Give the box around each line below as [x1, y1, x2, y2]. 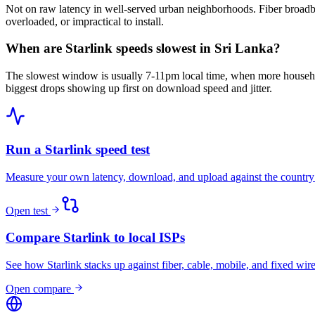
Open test [6, 204, 51, 217]
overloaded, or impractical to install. [6, 15, 164, 27]
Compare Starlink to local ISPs [6, 230, 185, 245]
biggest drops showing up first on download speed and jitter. [6, 82, 272, 95]
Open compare [6, 282, 74, 295]
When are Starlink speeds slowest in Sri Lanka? [6, 41, 281, 56]
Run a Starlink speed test [6, 141, 150, 157]
